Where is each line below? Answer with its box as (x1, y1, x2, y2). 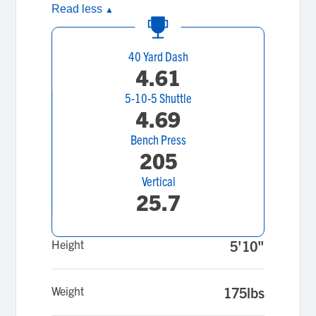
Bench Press (130, 131, 186, 147)
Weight (51, 284, 85, 298)
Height (51, 237, 85, 251)
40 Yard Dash (128, 48, 188, 64)
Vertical (141, 173, 176, 189)
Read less (51, 3, 106, 15)
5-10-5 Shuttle (125, 90, 192, 106)
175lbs (223, 284, 265, 301)
